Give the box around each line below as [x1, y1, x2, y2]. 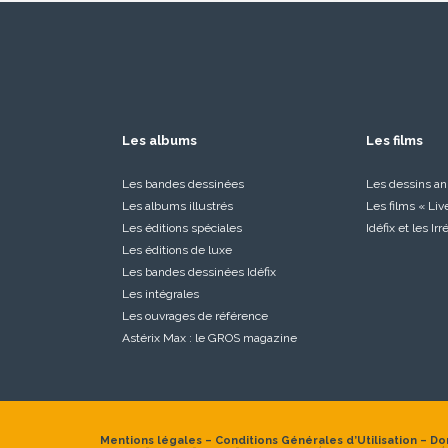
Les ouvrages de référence [122, 309, 268, 323]
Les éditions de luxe [122, 243, 232, 257]
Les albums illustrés [122, 199, 233, 213]
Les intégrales [122, 287, 199, 301]
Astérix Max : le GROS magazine [122, 331, 297, 345]
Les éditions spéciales [122, 221, 242, 235]
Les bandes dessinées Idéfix [122, 265, 276, 279]
